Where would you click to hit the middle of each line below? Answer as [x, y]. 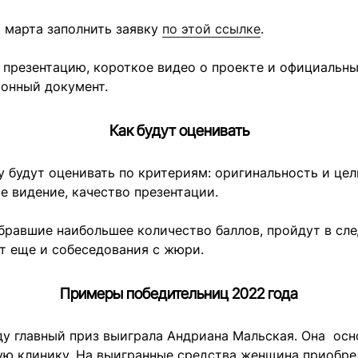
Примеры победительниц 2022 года [179, 294]
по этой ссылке [211, 29]
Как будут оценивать [179, 131]
